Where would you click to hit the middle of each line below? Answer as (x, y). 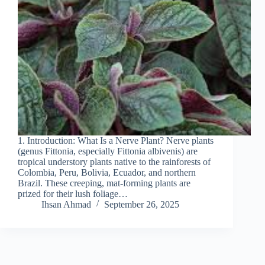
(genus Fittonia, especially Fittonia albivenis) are (108, 151)
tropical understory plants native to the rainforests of (114, 162)
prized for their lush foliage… (73, 194)
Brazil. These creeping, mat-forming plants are (104, 183)
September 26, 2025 (142, 205)
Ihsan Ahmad (66, 205)
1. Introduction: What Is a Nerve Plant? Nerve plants (116, 141)
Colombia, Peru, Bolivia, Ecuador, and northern (107, 173)
